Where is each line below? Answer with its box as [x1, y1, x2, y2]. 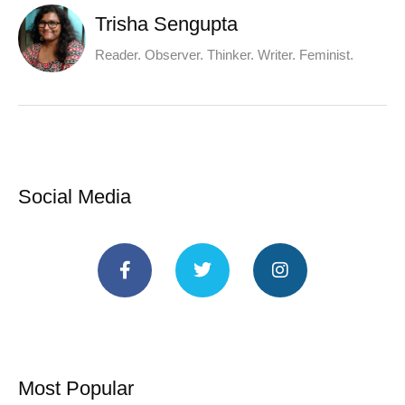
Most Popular [18, 376, 134, 400]
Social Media [18, 184, 131, 208]
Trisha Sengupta [95, 13, 238, 36]
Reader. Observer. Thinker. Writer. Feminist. [95, 47, 353, 63]
